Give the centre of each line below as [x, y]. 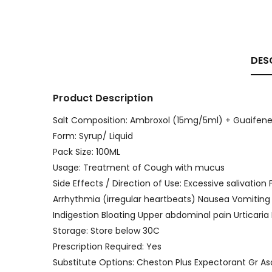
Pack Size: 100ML [87, 152]
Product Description [103, 98]
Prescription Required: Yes [107, 246]
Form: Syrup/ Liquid [93, 136]
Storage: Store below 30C [106, 231]
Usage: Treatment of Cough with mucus [139, 168]
